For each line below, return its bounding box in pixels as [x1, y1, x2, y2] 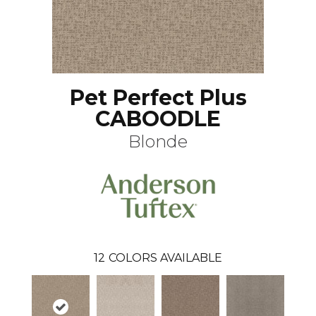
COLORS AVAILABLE [109, 250, 222, 265]
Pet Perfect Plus [69, 85, 247, 111]
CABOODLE [95, 106, 221, 132]
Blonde [128, 131, 188, 152]
